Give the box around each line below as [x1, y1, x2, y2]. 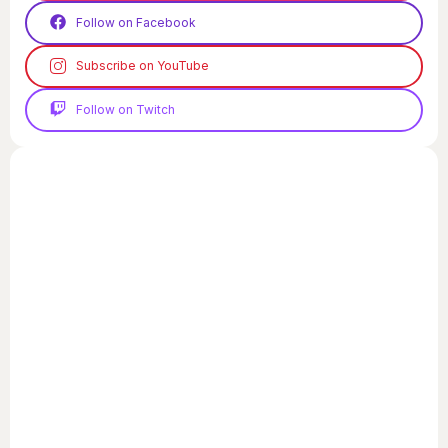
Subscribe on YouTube [76, 58, 209, 74]
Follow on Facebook [76, 14, 196, 30]
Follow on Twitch [76, 101, 175, 117]
